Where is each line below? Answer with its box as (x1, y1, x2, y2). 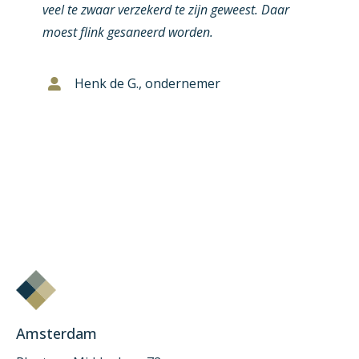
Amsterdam (16, 324, 97, 344)
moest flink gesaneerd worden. (42, 23, 213, 42)
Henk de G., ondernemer (74, 75, 220, 93)
